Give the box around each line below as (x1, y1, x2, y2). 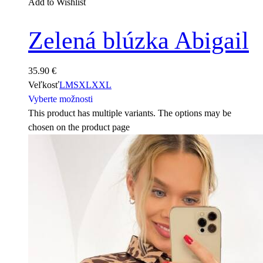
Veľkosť (28, 79, 59, 90)
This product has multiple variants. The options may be (28, 107, 231, 118)
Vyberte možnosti (28, 93, 93, 104)
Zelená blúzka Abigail (28, 27, 249, 55)
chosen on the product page (28, 122, 130, 132)
